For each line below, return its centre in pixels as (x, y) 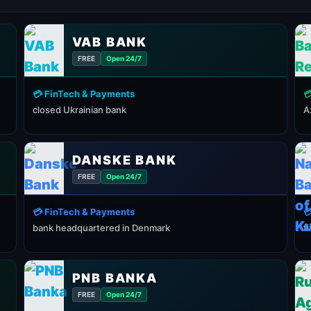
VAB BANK (110, 42)
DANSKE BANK (124, 160)
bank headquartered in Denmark (101, 228)
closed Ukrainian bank (79, 110)
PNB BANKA (115, 278)
